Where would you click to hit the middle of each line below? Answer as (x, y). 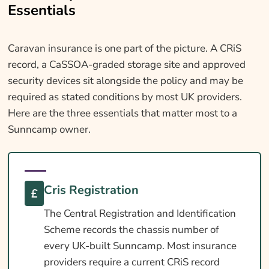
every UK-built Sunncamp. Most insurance (140, 246)
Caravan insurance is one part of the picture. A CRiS (124, 49)
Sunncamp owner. (49, 130)
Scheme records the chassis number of (131, 230)
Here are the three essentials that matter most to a (122, 113)
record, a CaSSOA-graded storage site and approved (126, 65)
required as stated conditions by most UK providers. (125, 97)
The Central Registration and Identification (140, 214)
